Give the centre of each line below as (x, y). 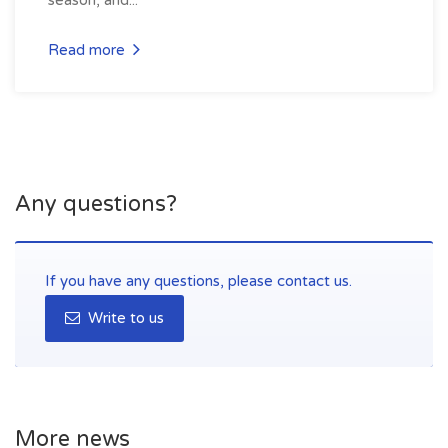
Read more (88, 49)
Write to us (124, 317)
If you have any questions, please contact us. (198, 280)
